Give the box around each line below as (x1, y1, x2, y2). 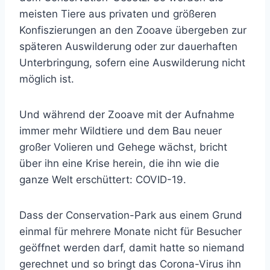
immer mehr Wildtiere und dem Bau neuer (19, 125, 222, 137)
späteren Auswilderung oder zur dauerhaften (19, 40, 237, 52)
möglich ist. (19, 73, 74, 85)
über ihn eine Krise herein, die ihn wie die (19, 157, 219, 169)
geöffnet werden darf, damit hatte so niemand (19, 242, 245, 254)
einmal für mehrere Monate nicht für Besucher (19, 225, 242, 237)
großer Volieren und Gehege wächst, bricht (19, 141, 227, 153)
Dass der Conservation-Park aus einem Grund (19, 209, 242, 221)
